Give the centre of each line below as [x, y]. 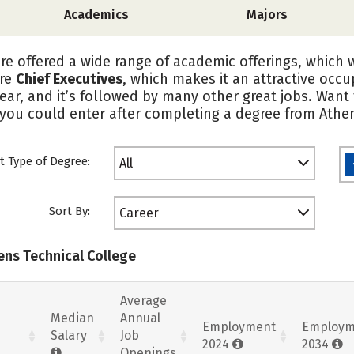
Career [139, 213]
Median [72, 318]
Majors [267, 15]
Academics [97, 15]
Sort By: [70, 211]
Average [143, 300]
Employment [239, 326]
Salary [69, 335]
